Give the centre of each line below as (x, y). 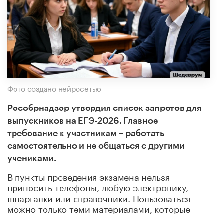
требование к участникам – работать (86, 133)
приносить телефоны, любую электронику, (98, 186)
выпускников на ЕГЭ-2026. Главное (83, 120)
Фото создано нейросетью (54, 87)
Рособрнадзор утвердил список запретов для (104, 108)
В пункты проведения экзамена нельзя (88, 176)
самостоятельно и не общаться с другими (96, 146)
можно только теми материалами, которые (99, 208)
